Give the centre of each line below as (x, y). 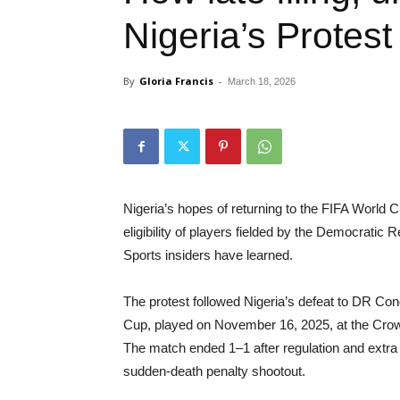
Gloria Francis (176, 80)
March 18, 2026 (262, 81)
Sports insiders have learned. (208, 254)
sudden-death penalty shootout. (214, 371)
